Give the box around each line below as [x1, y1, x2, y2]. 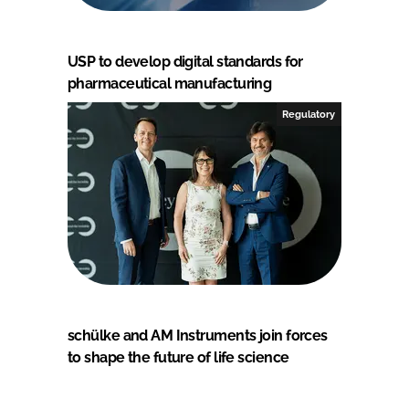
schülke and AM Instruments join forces [68, 326, 328, 344]
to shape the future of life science [68, 348, 289, 366]
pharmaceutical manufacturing [68, 74, 272, 92]
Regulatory [282, 108, 336, 120]
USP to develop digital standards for [68, 52, 303, 70]
